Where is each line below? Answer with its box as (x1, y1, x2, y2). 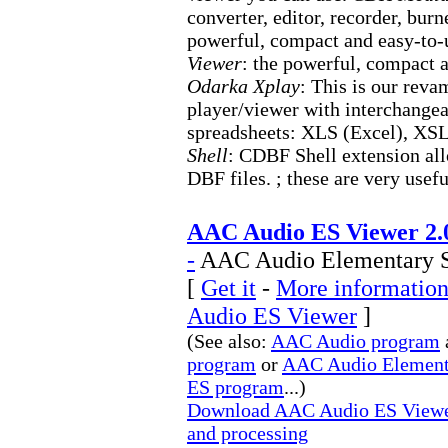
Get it (201, 274, 256, 301)
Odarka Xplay (187, 75, 300, 97)
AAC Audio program (271, 330, 440, 352)
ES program (187, 376, 284, 398)
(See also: (187, 330, 271, 352)
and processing (187, 422, 308, 444)
